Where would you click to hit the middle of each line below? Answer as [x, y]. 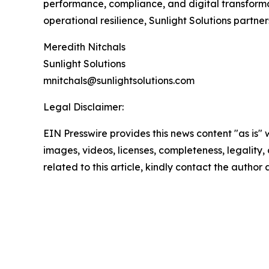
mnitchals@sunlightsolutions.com [119, 81]
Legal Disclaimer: [83, 107]
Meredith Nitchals [84, 47]
